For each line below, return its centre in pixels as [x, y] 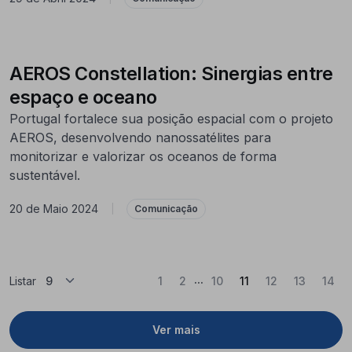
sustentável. [45, 175]
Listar [23, 280]
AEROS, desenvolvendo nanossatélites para [140, 137]
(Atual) [267, 280]
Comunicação [166, 208]
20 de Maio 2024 [54, 209]
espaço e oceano [83, 97]
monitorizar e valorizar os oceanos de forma [143, 156]
